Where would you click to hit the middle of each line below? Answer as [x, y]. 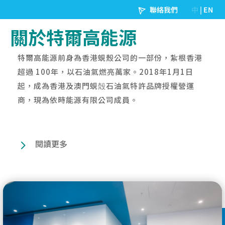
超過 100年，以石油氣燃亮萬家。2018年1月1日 [105, 72]
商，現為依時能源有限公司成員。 [78, 100]
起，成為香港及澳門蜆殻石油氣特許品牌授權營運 [106, 86]
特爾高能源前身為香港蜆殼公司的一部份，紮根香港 [110, 58]
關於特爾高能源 [73, 37]
